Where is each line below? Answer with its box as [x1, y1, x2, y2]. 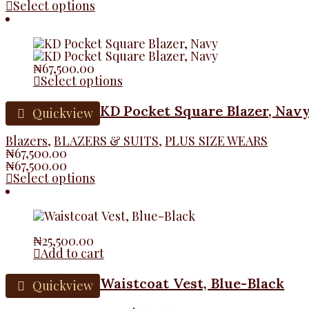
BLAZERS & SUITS [54, 132, 159, 149]
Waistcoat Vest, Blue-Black [100, 274, 285, 292]
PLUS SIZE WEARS [165, 132, 268, 149]
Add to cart [41, 244, 104, 261]
